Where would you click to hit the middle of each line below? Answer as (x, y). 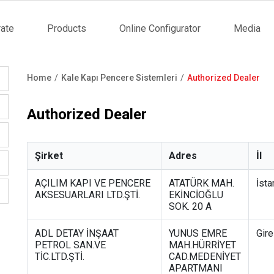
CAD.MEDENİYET (205, 256)
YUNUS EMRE (198, 233)
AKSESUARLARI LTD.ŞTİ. (87, 194)
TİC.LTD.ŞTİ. (60, 256)
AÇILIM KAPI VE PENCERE (93, 183)
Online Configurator (160, 28)
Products (67, 28)
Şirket (49, 155)
